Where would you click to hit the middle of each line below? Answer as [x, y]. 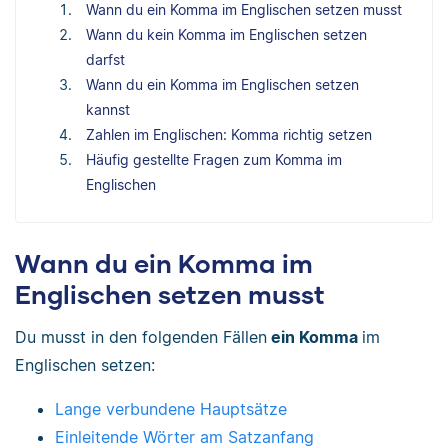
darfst [105, 60]
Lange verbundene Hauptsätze [171, 409]
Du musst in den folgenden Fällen [141, 337]
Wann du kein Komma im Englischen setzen [226, 35]
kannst [108, 110]
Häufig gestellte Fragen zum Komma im [214, 160]
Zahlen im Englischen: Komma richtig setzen [229, 135]
